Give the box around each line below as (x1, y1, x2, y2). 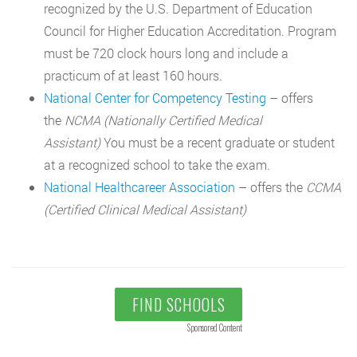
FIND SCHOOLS (131, 292, 226, 317)
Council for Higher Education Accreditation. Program (44, 22, 336, 40)
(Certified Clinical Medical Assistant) (44, 201, 246, 218)
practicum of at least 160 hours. (44, 67, 222, 84)
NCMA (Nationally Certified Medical (65, 112, 262, 129)
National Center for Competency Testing (44, 89, 266, 107)
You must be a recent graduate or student (100, 134, 335, 151)
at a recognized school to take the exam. (44, 156, 270, 174)
